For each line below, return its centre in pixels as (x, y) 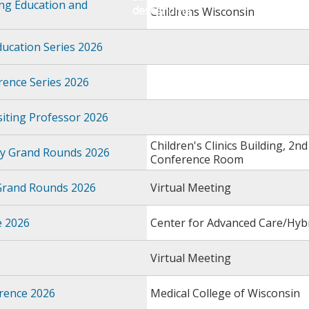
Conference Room (197, 159)
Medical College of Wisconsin (225, 293)
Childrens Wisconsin (202, 12)
